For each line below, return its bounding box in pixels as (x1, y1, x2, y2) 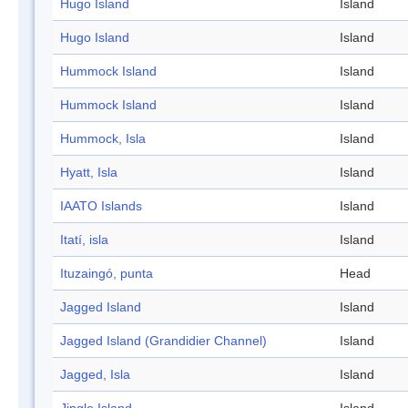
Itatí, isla (60, 232, 108, 248)
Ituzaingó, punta (60, 266, 153, 281)
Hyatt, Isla (60, 165, 117, 180)
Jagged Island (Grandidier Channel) (60, 333, 267, 349)
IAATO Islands (60, 199, 142, 214)
